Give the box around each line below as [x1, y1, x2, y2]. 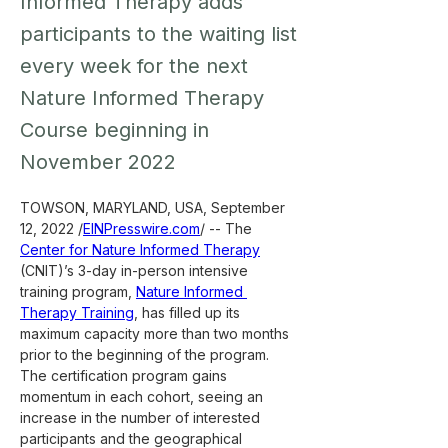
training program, [20, 283, 136, 300]
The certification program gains [20, 367, 231, 384]
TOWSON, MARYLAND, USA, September [20, 199, 289, 216]
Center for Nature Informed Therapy [20, 241, 260, 258]
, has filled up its [134, 304, 244, 321]
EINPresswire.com [83, 220, 200, 237]
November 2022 [20, 150, 176, 174]
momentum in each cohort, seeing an [20, 388, 267, 405]
